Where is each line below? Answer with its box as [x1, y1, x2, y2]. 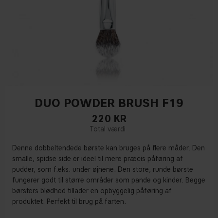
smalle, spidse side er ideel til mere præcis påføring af [12, 155, 183, 163]
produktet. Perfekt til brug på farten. [12, 198, 126, 206]
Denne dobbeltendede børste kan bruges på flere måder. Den [12, 144, 205, 153]
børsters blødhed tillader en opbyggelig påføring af [12, 187, 172, 196]
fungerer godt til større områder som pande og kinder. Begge [12, 176, 205, 185]
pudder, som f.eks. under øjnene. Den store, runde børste [12, 165, 193, 174]
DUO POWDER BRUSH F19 [35, 96, 183, 110]
